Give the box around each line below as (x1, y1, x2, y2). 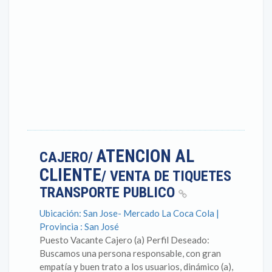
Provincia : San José (39, 221, 119, 232)
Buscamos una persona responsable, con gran (39, 248, 221, 259)
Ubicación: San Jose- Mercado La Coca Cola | (39, 208, 219, 219)
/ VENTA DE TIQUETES (101, 168, 231, 185)
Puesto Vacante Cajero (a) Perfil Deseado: (39, 234, 209, 245)
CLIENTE (39, 165, 101, 185)
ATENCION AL (97, 146, 194, 166)
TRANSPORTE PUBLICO (39, 184, 178, 201)
